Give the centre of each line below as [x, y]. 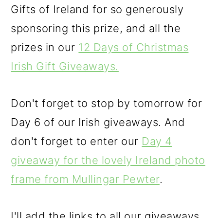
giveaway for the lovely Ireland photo [108, 160]
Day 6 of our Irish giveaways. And [98, 122]
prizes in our [45, 47]
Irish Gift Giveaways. [65, 66]
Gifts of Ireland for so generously [97, 9]
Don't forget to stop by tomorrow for [107, 103]
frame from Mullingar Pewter [85, 179]
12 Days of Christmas [134, 47]
